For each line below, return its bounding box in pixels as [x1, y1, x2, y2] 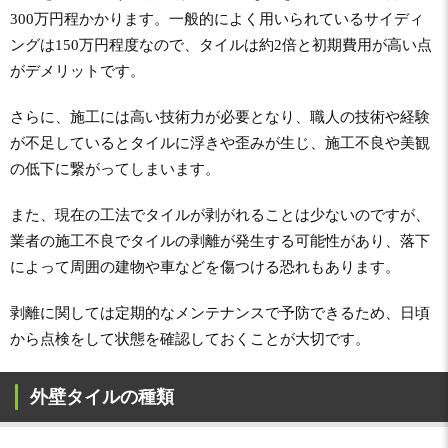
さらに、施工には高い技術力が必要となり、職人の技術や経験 [10, 108, 430, 125]
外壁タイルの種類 [30, 386, 174, 407]
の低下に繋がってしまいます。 [10, 160, 220, 177]
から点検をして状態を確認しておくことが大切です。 [10, 330, 370, 347]
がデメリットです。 [10, 62, 145, 79]
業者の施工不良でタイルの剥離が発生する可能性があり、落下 [10, 232, 430, 249]
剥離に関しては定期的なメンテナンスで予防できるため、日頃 [10, 304, 430, 321]
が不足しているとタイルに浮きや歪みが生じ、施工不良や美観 [10, 134, 430, 151]
